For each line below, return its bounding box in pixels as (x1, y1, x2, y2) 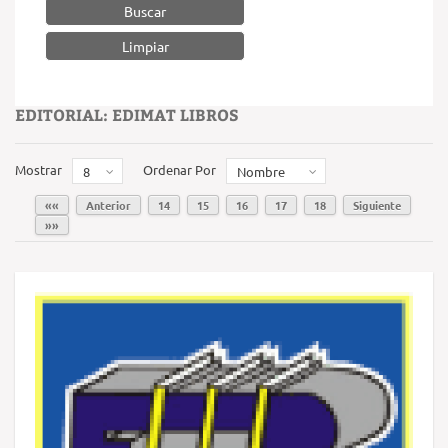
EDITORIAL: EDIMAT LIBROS (15, 104, 239, 125)
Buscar (124, 2, 166, 20)
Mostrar (15, 161, 62, 178)
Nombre (237, 163, 285, 180)
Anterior (86, 197, 131, 213)
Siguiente (353, 197, 401, 213)
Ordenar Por (143, 161, 216, 178)
